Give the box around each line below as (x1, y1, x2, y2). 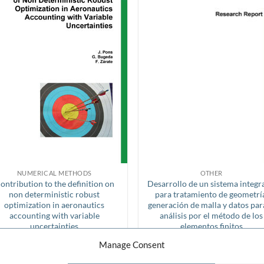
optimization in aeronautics (4, 199, 105, 210)
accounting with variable (9, 210, 100, 220)
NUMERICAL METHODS (16, 169, 92, 177)
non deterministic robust (9, 189, 100, 199)
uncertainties (30, 220, 79, 231)
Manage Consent (99, 239, 165, 250)
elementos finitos (180, 220, 243, 231)
